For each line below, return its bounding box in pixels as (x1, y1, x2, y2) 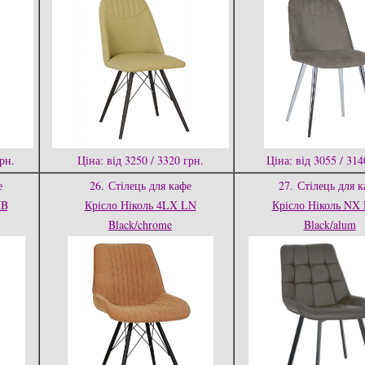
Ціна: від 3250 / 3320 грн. (77, 152, 204, 168)
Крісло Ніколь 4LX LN (84, 197, 196, 213)
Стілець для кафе (108, 178, 191, 193)
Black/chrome (108, 217, 172, 232)
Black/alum (303, 217, 356, 232)
